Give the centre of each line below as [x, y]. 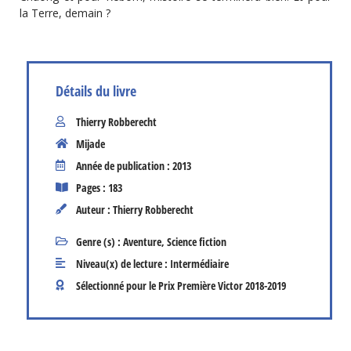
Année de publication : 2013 [134, 165]
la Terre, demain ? [65, 13]
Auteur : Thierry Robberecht [135, 209]
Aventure [142, 241]
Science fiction [197, 241]
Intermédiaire [199, 263]
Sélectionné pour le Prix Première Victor [159, 285]
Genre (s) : [100, 241]
